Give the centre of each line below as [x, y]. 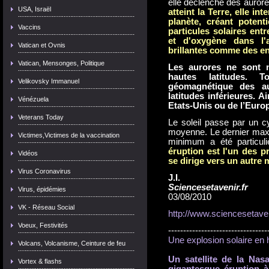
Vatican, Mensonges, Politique [61, 63]
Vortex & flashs [40, 261]
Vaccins [29, 27]
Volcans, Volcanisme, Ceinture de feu [72, 243]
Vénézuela [33, 99]
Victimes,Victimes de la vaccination [69, 135]
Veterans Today [41, 117]
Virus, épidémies [42, 189]
